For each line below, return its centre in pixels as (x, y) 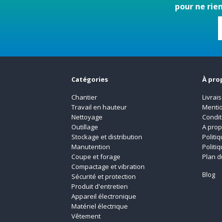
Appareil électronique (104, 196)
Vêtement (86, 216)
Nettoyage (88, 117)
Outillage (85, 127)
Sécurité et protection (104, 177)
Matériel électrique (100, 206)
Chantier (84, 97)
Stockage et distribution (107, 137)
